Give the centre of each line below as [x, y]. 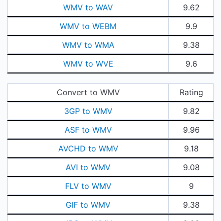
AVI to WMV [88, 167]
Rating [191, 92]
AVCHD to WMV [88, 148]
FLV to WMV [88, 186]
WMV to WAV [88, 7]
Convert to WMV [88, 92]
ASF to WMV [88, 130]
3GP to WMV [88, 111]
